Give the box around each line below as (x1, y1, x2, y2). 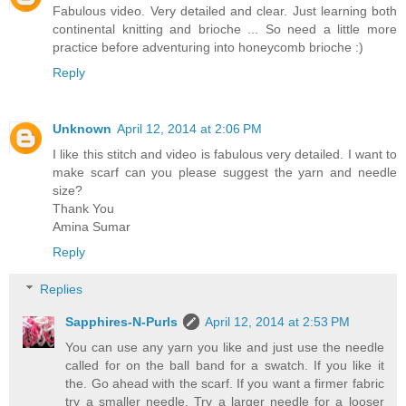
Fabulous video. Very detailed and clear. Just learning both (53, 3, 397, 18)
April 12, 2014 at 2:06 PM (117, 121, 262, 136)
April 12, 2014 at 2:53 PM (205, 314, 351, 330)
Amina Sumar (53, 218, 130, 234)
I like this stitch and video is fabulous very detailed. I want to (53, 146, 397, 161)
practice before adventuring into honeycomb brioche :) (53, 39, 363, 54)
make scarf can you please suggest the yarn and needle (53, 164, 397, 179)
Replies (40, 282, 83, 297)
